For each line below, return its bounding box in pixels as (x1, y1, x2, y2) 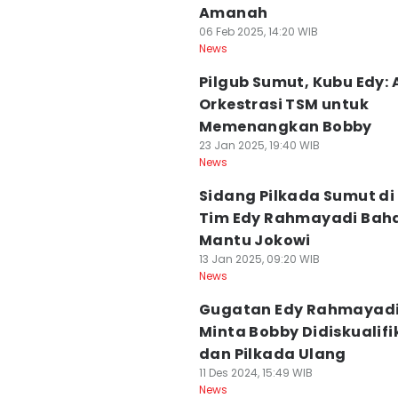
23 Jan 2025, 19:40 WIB (199, 138, 320, 153)
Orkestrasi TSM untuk (199, 94, 369, 115)
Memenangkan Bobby (199, 116, 372, 137)
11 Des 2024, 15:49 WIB (199, 365, 313, 380)
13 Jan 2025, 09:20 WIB (199, 251, 320, 267)
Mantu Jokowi (199, 230, 311, 251)
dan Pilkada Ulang (199, 344, 346, 364)
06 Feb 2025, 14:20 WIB (199, 24, 318, 39)
